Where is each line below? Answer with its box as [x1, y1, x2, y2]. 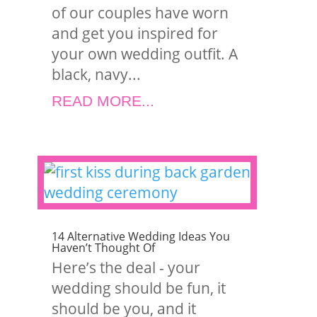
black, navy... [52, 64, 142, 84]
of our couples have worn [52, 3, 229, 23]
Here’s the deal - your [52, 258, 201, 277]
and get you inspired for [52, 23, 219, 43]
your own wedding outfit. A [52, 44, 238, 64]
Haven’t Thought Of [52, 240, 156, 255]
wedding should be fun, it [52, 278, 226, 298]
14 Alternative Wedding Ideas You [52, 229, 231, 244]
